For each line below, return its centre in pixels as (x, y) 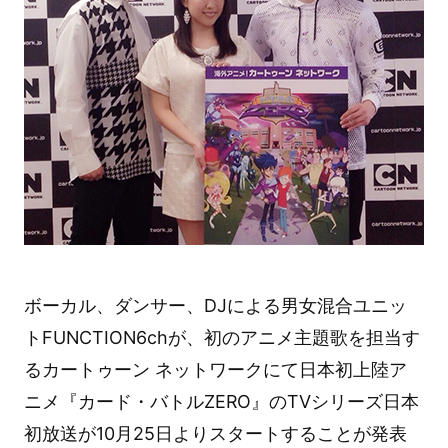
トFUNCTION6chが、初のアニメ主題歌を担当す (221, 338)
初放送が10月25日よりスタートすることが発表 (215, 434)
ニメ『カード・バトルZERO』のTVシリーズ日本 (221, 402)
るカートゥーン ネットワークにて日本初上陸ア (215, 370)
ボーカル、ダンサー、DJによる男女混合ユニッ (215, 306)
